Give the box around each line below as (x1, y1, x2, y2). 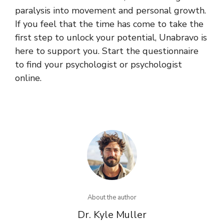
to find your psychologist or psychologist (15, 58, 182, 70)
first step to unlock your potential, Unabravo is (15, 31, 207, 43)
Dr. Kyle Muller (77, 207, 146, 221)
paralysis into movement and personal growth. (15, 4, 206, 16)
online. (15, 71, 41, 84)
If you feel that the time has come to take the (15, 17, 203, 30)
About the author (87, 192, 136, 202)
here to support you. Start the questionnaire (15, 44, 198, 57)
